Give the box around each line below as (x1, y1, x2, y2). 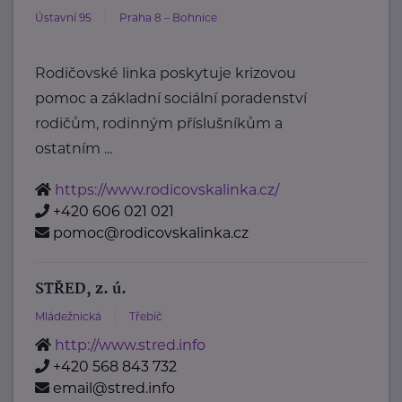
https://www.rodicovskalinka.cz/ (55, 181, 280, 199)
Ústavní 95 (35, 11, 92, 25)
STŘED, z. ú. (35, 277, 127, 302)
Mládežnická (35, 310, 101, 324)
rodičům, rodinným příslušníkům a (35, 115, 284, 133)
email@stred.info (53, 380, 175, 398)
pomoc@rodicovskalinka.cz (53, 224, 249, 242)
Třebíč (129, 310, 162, 324)
